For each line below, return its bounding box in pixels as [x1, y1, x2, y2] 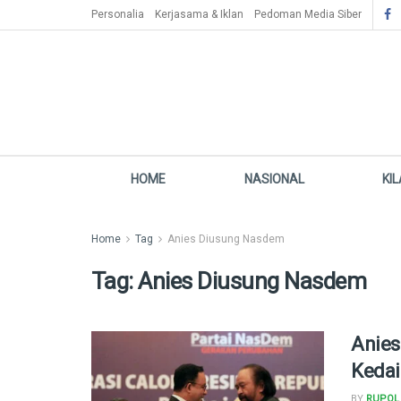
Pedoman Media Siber [254, 8, 362, 21]
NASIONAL [243, 172, 304, 186]
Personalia [91, 8, 144, 21]
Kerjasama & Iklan [155, 8, 243, 21]
